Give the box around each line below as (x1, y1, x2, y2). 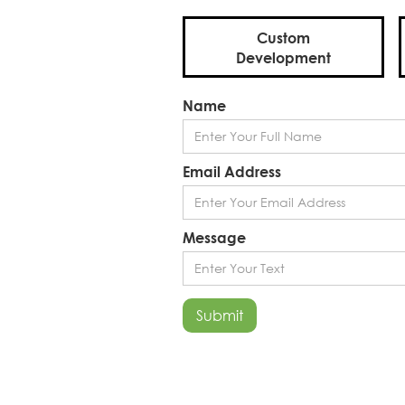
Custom (257, 28, 310, 46)
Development (236, 48, 331, 66)
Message (183, 228, 246, 246)
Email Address (183, 162, 281, 180)
